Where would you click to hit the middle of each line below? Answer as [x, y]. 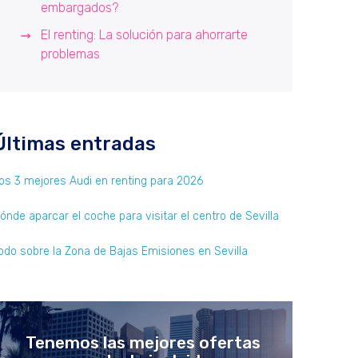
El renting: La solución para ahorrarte [144, 35]
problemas [70, 54]
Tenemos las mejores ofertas [143, 342]
